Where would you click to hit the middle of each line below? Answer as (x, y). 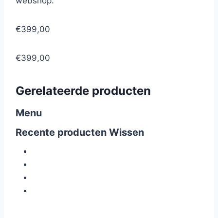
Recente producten (62, 132)
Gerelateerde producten (83, 91)
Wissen (127, 132)
